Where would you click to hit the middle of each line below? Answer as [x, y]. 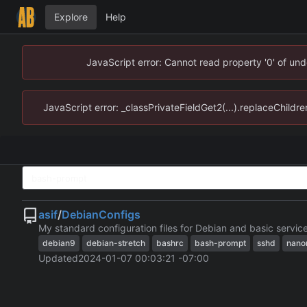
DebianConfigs [101, 215]
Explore [71, 16]
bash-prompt [220, 243]
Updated [58, 258]
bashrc [170, 243]
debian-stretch [116, 243]
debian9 [59, 243]
